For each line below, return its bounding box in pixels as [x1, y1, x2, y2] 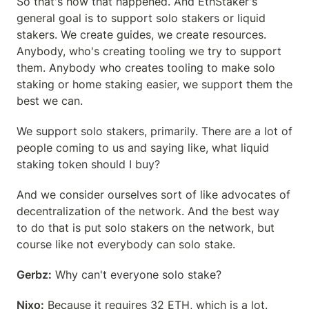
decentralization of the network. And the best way [17, 204, 279, 218]
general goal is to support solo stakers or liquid [17, 11, 266, 25]
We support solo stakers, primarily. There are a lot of [17, 124, 292, 138]
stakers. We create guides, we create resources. [17, 28, 266, 41]
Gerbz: [17, 268, 52, 281]
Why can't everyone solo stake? [52, 268, 221, 281]
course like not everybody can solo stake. [17, 237, 235, 251]
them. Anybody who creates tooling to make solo [17, 61, 275, 74]
